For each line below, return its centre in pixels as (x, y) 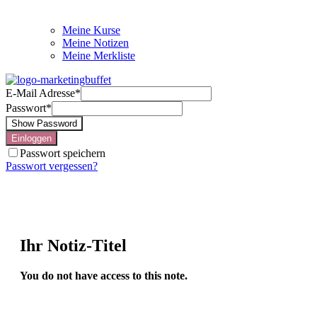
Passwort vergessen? (52, 166)
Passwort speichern (63, 153)
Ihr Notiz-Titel (73, 245)
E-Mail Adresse (40, 93)
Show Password (44, 123)
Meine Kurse (91, 30)
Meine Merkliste (99, 56)
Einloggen (31, 138)
